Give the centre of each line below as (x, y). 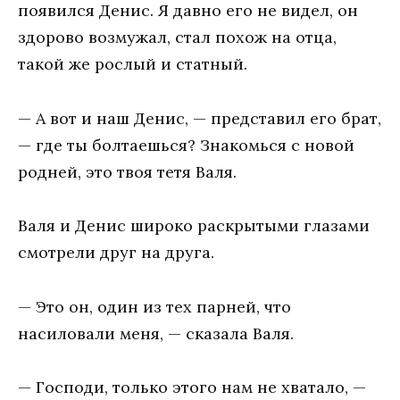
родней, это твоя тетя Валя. (127, 171)
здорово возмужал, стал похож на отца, (177, 37)
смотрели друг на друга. (116, 253)
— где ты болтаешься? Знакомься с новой (186, 145)
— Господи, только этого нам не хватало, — (192, 387)
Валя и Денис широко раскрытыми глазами (194, 226)
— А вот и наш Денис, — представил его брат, (200, 118)
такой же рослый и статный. (133, 63)
